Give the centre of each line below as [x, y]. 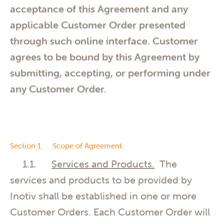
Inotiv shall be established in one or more [103, 196]
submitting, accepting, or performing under [110, 72]
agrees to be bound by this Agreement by [105, 56]
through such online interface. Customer [104, 40]
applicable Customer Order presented [98, 24]
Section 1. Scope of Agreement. [67, 146]
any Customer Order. [58, 88]
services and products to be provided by [101, 180]
